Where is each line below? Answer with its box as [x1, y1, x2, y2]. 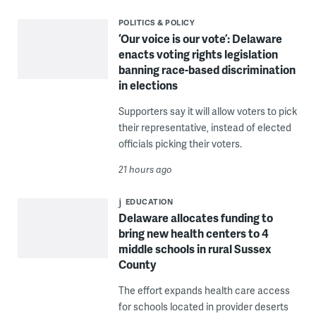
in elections [118, 77, 178, 93]
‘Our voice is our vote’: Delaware [118, 30, 282, 47]
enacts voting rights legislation [118, 46, 278, 62]
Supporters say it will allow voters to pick [118, 104, 297, 118]
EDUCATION [125, 196, 174, 207]
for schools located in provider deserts [118, 300, 288, 313]
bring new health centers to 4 [118, 225, 269, 241]
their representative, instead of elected [118, 121, 291, 134]
